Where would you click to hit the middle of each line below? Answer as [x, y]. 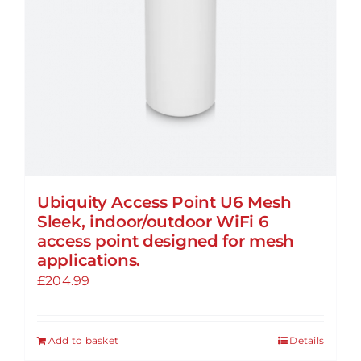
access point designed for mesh [166, 241]
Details [307, 340]
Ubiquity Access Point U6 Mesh [164, 202]
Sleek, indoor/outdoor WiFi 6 [153, 221]
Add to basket [84, 340]
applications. [89, 260]
